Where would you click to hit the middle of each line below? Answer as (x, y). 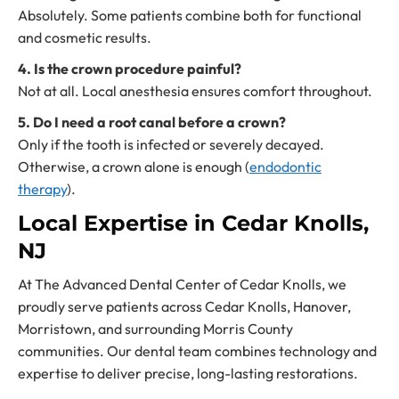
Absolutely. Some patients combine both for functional (190, 16)
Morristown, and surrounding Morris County (155, 329)
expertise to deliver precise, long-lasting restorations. (188, 374)
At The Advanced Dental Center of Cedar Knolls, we (182, 285)
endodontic (285, 167)
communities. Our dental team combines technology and (197, 351)
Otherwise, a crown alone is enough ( (134, 167)
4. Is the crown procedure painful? (130, 69)
